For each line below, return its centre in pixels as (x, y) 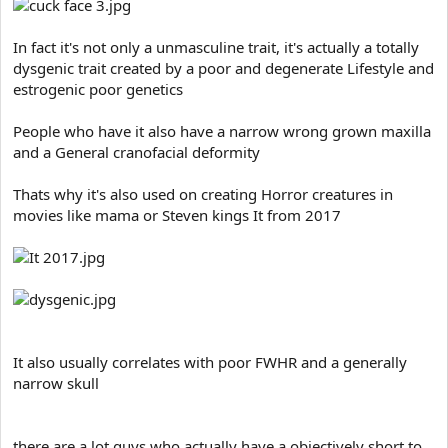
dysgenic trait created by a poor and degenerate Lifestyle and (223, 68)
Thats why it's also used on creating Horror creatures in (203, 194)
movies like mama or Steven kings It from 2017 (177, 215)
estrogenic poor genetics (98, 89)
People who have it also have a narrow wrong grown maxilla (222, 131)
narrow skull (56, 383)
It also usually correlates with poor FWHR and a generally (210, 362)
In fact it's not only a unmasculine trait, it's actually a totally (216, 47)
